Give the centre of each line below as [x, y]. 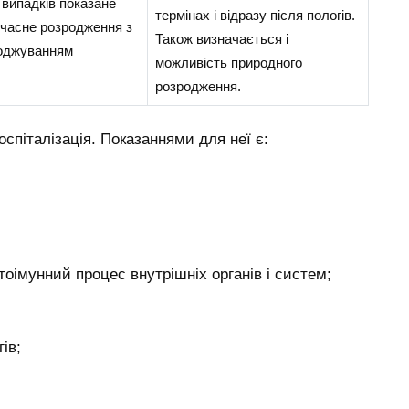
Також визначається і [221, 38]
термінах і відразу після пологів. [255, 15]
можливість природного [228, 62]
